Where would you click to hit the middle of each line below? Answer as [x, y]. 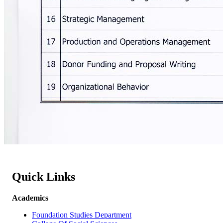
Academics [30, 198]
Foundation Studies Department [82, 215]
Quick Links [44, 176]
